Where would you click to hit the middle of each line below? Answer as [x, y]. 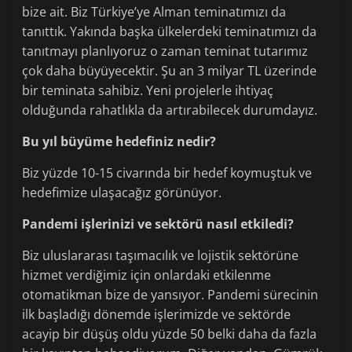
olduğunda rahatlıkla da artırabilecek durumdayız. [170, 110]
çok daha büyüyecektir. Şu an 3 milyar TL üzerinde [170, 71]
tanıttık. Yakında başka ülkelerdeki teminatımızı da [170, 32]
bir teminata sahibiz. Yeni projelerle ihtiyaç [148, 91]
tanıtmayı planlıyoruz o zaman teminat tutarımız [165, 51]
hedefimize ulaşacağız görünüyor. [122, 193]
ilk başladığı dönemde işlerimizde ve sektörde [157, 315]
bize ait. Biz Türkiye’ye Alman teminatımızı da [154, 12]
